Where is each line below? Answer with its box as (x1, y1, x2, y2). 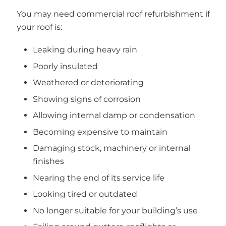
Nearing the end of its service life (33, 173, 164, 183)
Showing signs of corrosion (33, 94, 141, 104)
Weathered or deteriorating (33, 78, 144, 88)
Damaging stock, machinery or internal (33, 143, 190, 153)
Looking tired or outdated (33, 189, 137, 199)
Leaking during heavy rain (33, 45, 137, 55)
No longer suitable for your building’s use (33, 205, 198, 215)
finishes (33, 156, 64, 166)
